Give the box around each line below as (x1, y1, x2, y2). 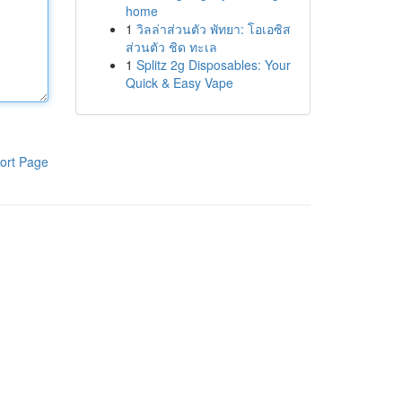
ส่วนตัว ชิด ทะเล (125, 38, 217, 56)
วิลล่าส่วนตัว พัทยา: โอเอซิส (135, 20, 291, 38)
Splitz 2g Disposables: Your (135, 56, 291, 74)
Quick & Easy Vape (125, 74, 233, 92)
